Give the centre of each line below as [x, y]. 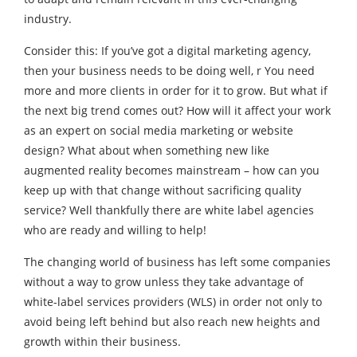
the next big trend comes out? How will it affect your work [177, 110]
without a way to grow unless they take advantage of [164, 282]
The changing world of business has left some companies [177, 262]
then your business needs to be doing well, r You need [169, 71]
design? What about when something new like [147, 150]
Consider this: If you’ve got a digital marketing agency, [167, 51]
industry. [48, 19]
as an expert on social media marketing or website [159, 130]
